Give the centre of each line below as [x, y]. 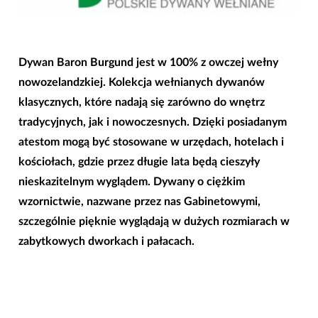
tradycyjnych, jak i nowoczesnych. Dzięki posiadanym [152, 122]
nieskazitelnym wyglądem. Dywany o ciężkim [131, 181]
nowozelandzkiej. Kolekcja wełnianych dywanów [141, 82]
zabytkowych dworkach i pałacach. [106, 241]
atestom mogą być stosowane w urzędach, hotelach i [151, 142]
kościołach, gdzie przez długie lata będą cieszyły [139, 161]
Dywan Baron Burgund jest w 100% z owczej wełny [148, 62]
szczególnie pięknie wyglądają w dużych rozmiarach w [154, 221]
